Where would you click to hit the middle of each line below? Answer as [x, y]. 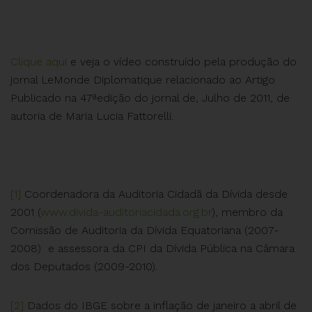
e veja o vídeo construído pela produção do [182, 61]
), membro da [247, 212]
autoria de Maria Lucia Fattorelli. [92, 116]
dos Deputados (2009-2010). [84, 266]
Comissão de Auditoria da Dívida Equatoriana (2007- [145, 230]
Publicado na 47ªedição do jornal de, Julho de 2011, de [150, 97]
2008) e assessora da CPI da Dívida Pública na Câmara [153, 248]
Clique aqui [39, 61]
